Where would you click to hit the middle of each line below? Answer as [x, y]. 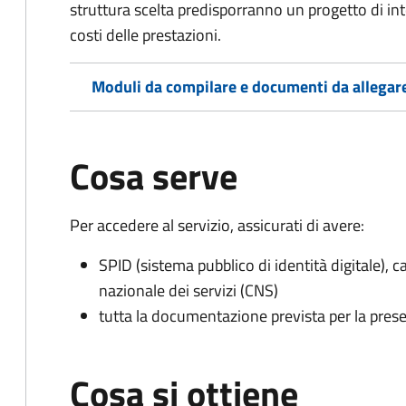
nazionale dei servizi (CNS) [188, 290]
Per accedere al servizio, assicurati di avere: [217, 225]
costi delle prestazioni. [145, 35]
